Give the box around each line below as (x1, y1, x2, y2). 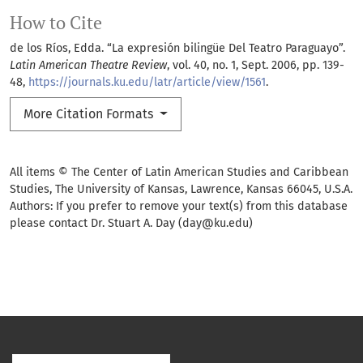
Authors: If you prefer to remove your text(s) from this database (10, 199, 348, 214)
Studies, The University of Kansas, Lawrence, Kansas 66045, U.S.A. (10, 182, 352, 197)
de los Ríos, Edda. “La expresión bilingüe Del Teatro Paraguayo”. (10, 41, 345, 56)
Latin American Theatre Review (10, 58, 167, 73)
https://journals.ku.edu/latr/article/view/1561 (28, 75, 266, 90)
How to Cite (10, 11, 102, 35)
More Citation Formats (23, 106, 156, 122)
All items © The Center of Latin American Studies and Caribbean (10, 165, 348, 180)
